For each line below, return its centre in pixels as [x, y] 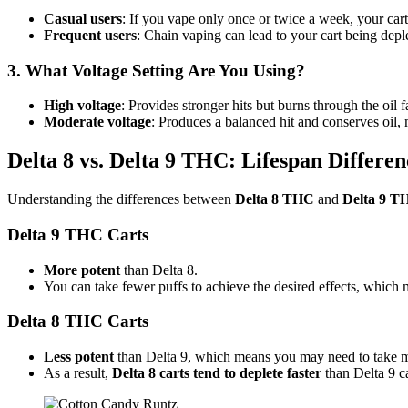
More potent [82, 270]
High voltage [82, 106]
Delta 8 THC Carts [78, 321]
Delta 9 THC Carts [78, 234]
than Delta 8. [159, 270]
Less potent [79, 356]
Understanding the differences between [121, 199]
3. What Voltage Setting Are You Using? [156, 70]
